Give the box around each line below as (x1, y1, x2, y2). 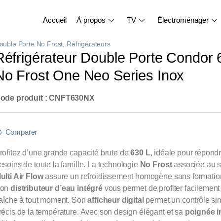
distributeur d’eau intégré (10, 184, 103, 193)
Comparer (5, 128, 37, 137)
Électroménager (157, 15, 209, 24)
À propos (76, 15, 106, 24)
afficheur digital (87, 196, 144, 205)
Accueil (43, 15, 67, 24)
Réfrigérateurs (67, 40, 110, 48)
